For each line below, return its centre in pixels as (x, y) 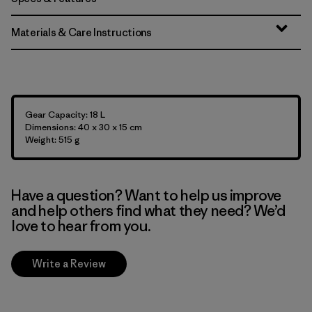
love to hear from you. (81, 226)
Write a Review (69, 264)
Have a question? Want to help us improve (147, 195)
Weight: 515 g (53, 140)
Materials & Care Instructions (81, 32)
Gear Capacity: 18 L (65, 115)
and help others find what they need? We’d (148, 211)
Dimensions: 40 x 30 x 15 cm (84, 127)
